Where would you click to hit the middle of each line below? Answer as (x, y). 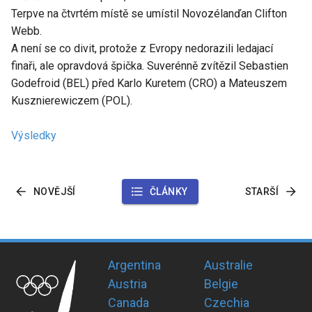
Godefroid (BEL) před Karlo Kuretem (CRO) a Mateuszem (149, 83)
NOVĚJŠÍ (55, 191)
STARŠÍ (262, 191)
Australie (229, 265)
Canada (128, 302)
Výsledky (34, 135)
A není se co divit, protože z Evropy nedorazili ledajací (142, 48)
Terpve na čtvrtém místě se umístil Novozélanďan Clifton (149, 13)
